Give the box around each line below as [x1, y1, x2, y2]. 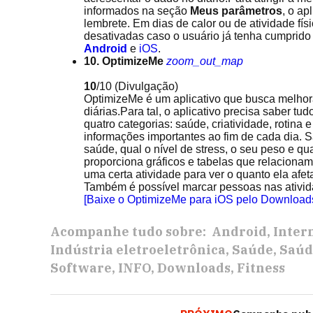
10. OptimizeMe [84, 55, 163, 67]
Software [50, 260, 112, 276]
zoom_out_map [166, 55, 243, 67]
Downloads [157, 260, 231, 276]
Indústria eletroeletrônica [50, 242, 226, 258]
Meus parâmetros [190, 5, 282, 17]
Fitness [237, 260, 285, 276]
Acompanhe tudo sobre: [50, 224, 206, 240]
